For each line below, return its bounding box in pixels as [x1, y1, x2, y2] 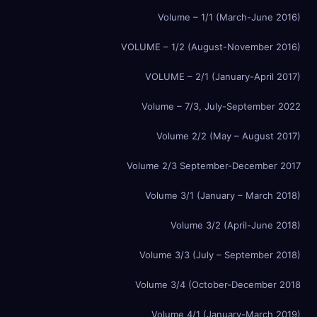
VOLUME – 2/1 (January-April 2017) [145, 71, 301, 82]
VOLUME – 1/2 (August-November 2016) [121, 41, 301, 52]
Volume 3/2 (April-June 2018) [171, 219, 301, 231]
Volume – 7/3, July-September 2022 [142, 100, 301, 112]
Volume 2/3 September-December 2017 [127, 160, 301, 171]
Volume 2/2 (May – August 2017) [156, 130, 301, 142]
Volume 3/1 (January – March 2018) [145, 190, 301, 201]
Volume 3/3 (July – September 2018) [139, 249, 301, 260]
